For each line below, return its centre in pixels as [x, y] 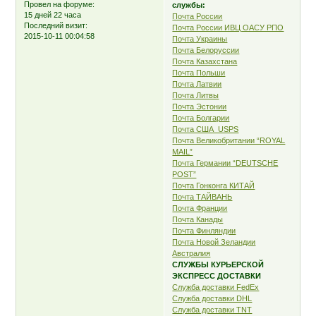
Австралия [192, 253]
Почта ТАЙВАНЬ [202, 196]
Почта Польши [199, 72]
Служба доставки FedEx [216, 287]
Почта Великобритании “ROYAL [229, 140]
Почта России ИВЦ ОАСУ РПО [228, 27]
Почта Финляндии [204, 230]
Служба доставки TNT [212, 309]
